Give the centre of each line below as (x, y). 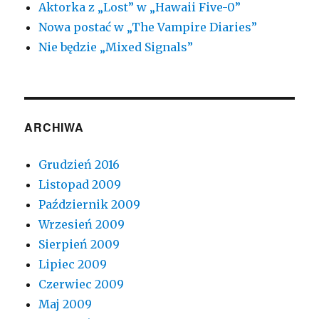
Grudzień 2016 (79, 165)
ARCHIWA (54, 127)
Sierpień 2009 (79, 245)
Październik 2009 (90, 205)
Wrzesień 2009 (82, 225)
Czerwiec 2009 (82, 284)
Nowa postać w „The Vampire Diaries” (148, 27)
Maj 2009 (66, 304)
